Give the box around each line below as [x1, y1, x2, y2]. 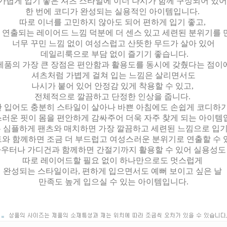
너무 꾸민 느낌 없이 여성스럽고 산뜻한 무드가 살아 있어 [12, 39, 215, 48]
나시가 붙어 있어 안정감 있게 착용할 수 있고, [31, 82, 196, 90]
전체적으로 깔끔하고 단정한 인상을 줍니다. [34, 92, 193, 101]
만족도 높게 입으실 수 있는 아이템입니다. [39, 177, 188, 186]
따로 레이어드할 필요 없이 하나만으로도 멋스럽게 [22, 156, 205, 165]
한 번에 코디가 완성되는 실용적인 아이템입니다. [25, 7, 202, 16]
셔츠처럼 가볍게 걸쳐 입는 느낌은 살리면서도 [29, 71, 198, 80]
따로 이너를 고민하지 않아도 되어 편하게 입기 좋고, [19, 18, 208, 26]
